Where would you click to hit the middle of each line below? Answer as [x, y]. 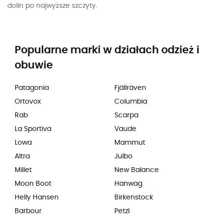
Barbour [28, 211]
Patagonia [32, 88]
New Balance [137, 170]
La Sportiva [33, 129]
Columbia [131, 102]
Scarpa [126, 116]
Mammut [130, 143]
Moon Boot [33, 184]
